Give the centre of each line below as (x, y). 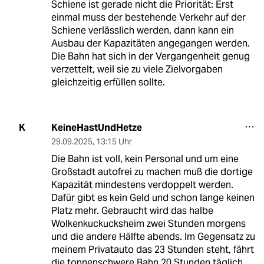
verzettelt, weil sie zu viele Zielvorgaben (137, 69)
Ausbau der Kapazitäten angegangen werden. (150, 43)
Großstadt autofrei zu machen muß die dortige (152, 171)
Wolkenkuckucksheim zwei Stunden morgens (148, 223)
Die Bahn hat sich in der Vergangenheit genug (150, 56)
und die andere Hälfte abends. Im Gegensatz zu (153, 236)
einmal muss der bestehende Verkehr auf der (148, 17)
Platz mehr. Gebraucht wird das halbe (132, 210)
